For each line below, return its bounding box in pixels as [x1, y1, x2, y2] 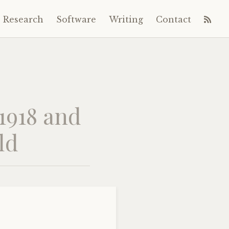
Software [56, 14, 96, 25]
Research [3, 14, 43, 25]
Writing [109, 14, 143, 25]
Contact [156, 14, 191, 25]
